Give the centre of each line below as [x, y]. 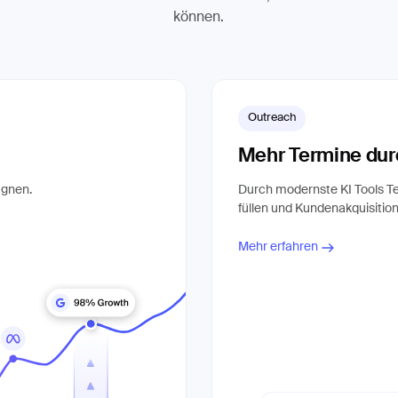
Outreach [272, 118]
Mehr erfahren [279, 247]
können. [199, 17]
